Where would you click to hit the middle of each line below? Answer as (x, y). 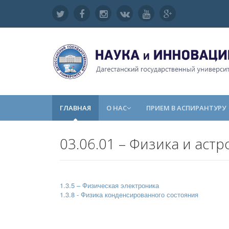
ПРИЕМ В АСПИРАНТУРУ (186, 108)
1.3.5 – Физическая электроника (110, 185)
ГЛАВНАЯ (75, 108)
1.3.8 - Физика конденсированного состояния (129, 194)
